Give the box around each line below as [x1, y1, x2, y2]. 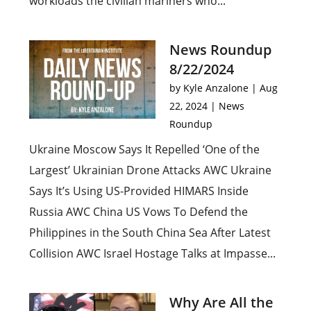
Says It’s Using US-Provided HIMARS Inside [29, 183, 249, 199]
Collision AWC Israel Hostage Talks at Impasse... [29, 246, 276, 261]
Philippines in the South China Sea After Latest [29, 225, 271, 240]
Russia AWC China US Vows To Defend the [29, 204, 249, 219]
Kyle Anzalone [183, 81, 249, 94]
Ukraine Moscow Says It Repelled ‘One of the [29, 142, 260, 157]
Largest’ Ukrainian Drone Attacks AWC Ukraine [29, 162, 272, 178]
